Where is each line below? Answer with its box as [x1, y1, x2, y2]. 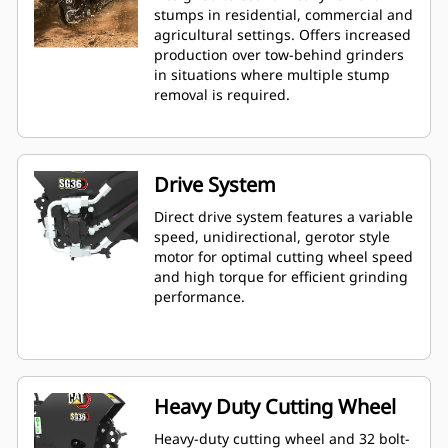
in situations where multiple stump [154, 65, 390, 85]
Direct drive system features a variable [154, 207, 413, 227]
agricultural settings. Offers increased [154, 25, 411, 45]
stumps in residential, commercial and [154, 5, 413, 25]
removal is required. [154, 85, 290, 105]
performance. [154, 287, 245, 307]
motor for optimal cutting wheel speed [154, 247, 413, 267]
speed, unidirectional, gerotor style [154, 227, 390, 247]
